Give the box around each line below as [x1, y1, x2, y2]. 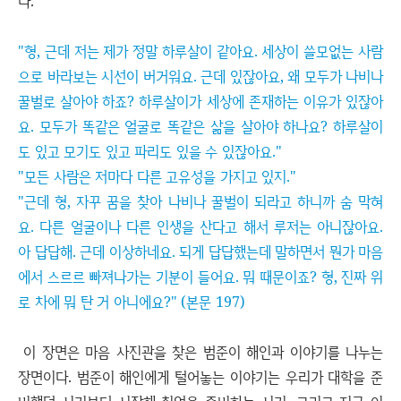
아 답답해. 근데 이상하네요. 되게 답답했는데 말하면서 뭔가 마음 [18, 242, 383, 261]
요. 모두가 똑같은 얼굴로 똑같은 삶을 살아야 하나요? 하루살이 [18, 116, 383, 136]
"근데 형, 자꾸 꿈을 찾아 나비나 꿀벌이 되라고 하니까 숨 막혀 [18, 192, 383, 211]
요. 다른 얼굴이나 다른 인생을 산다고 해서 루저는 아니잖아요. [18, 217, 383, 236]
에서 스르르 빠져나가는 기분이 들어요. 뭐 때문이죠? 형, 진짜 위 [18, 267, 383, 286]
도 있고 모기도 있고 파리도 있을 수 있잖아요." [18, 141, 282, 161]
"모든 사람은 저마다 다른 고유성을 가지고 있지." [18, 166, 296, 186]
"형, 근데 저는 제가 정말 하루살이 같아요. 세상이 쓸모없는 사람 [18, 41, 383, 61]
